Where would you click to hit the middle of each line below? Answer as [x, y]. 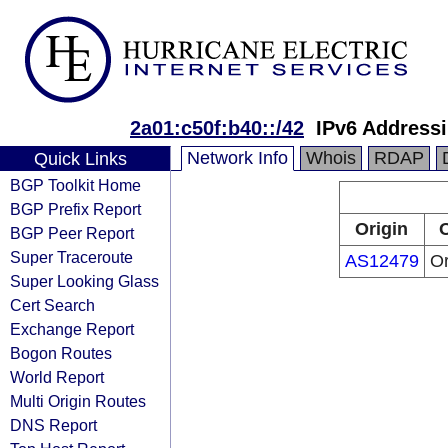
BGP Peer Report [72, 233]
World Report [57, 377]
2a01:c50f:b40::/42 [217, 128]
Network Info [237, 158]
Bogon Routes [61, 353]
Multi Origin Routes [78, 401]
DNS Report [53, 425]
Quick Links [80, 159]
